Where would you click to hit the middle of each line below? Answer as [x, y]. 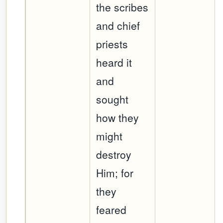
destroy [114, 155]
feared [111, 210]
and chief [118, 26]
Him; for [115, 173]
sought [112, 99]
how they [118, 118]
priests [112, 44]
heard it [114, 62]
